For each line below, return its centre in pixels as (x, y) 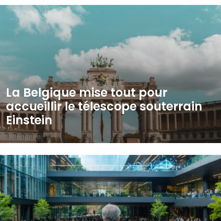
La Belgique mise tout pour (87, 92)
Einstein (29, 120)
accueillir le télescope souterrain (104, 106)
